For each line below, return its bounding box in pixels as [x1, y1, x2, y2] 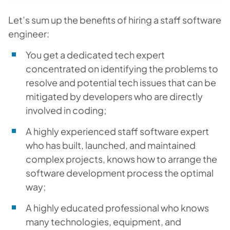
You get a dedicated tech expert [26, 49, 165, 61]
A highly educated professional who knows [26, 202, 209, 214]
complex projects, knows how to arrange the [26, 153, 217, 165]
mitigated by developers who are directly [26, 90, 203, 102]
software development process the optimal [26, 167, 214, 179]
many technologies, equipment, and [26, 216, 181, 227]
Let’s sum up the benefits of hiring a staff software [8, 14, 221, 26]
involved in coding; [26, 104, 107, 116]
